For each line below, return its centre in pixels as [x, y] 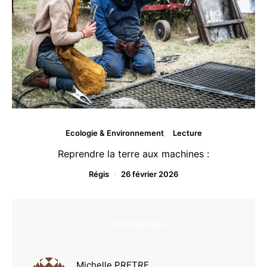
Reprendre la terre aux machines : [133, 154]
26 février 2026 [150, 174]
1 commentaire [133, 224]
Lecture [187, 133]
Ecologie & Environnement [114, 133]
